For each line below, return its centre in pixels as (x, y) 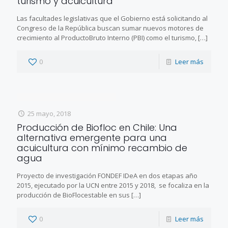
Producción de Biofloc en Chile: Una (97, 127)
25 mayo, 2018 (49, 113)
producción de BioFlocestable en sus (73, 195)
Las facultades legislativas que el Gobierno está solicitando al (112, 18)
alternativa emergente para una (92, 137)
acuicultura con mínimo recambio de (102, 148)
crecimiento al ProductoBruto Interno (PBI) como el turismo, (107, 37)
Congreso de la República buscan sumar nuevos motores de (110, 28)
